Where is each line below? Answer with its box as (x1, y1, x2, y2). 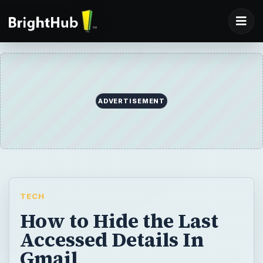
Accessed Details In (19, 225, 204, 253)
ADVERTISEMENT (97, 97, 166, 106)
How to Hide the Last (19, 207, 218, 234)
